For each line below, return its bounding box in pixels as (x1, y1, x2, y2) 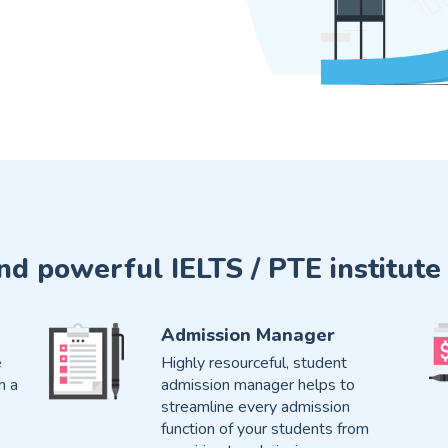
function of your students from (160, 418, 369, 441)
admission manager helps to (160, 374, 355, 397)
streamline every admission (160, 396, 350, 419)
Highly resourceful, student (160, 352, 347, 375)
